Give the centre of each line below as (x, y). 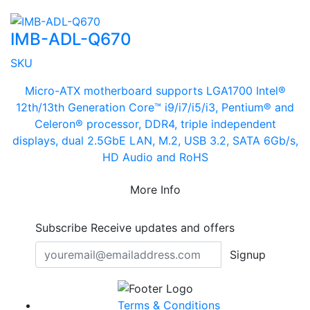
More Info (155, 190)
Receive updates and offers (161, 228)
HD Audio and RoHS (155, 157)
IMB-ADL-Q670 (71, 39)
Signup (248, 255)
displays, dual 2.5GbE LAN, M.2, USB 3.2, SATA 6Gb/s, (155, 141)
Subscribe (61, 228)
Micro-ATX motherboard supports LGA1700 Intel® (155, 91)
